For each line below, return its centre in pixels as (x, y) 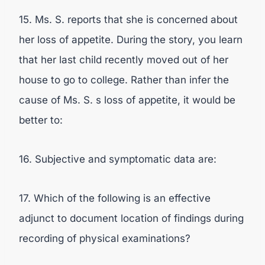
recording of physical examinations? (105, 238)
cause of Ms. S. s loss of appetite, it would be (127, 100)
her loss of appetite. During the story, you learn (131, 40)
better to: (41, 120)
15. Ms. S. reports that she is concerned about (128, 20)
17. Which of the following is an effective (115, 198)
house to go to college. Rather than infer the (124, 80)
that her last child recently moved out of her (124, 60)
